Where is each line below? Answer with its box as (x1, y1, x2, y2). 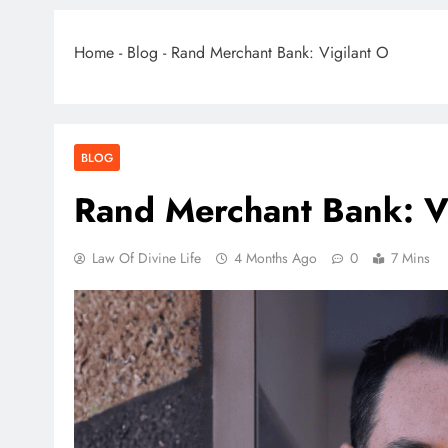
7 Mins (391, 248, 430, 268)
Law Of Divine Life (92, 248, 201, 268)
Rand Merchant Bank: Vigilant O (171, 41, 389, 64)
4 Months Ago (234, 248, 317, 268)
